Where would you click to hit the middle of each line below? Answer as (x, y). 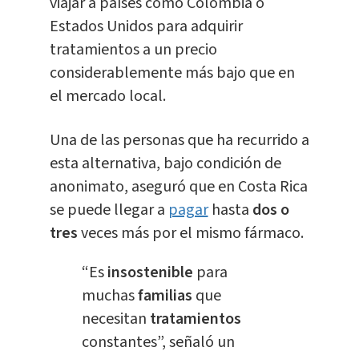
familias (165, 296)
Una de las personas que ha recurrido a (179, 141)
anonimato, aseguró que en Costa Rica (178, 187)
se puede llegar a (109, 210)
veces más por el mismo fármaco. (192, 234)
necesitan (114, 319)
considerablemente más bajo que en (172, 73)
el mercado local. (107, 97)
